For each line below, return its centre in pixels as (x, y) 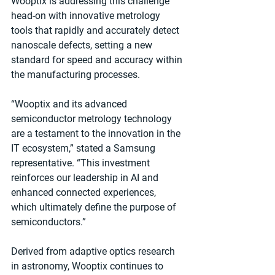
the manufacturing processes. (76, 75)
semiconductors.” (48, 222)
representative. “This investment (82, 163)
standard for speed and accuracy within (98, 60)
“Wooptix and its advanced (70, 104)
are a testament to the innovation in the (97, 134)
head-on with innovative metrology (87, 16)
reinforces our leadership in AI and (86, 178)
